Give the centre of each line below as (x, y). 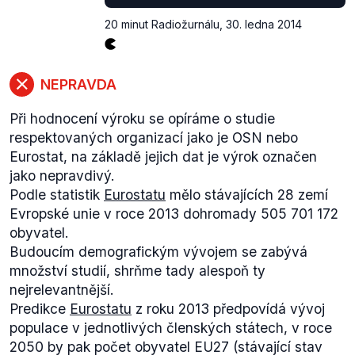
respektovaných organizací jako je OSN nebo (154, 137)
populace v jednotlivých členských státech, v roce (171, 328)
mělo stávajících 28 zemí (247, 195)
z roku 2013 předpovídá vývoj (228, 309)
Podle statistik (57, 195)
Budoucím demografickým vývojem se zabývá (158, 252)
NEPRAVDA (78, 84)
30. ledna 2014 (264, 24)
